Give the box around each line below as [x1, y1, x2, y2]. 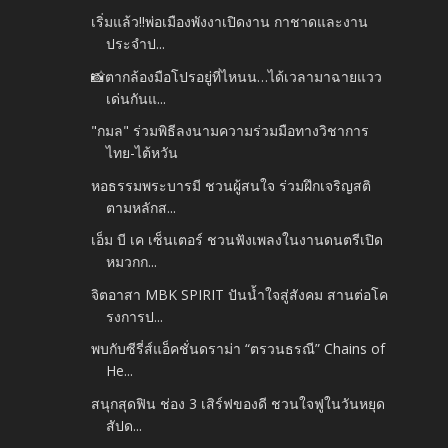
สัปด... [106, 415, 143, 435]
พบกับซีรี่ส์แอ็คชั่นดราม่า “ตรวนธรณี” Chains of [91, 339, 386, 359]
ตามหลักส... [106, 197, 177, 217]
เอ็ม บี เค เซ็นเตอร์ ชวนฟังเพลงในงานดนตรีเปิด [91, 230, 384, 250]
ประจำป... [106, 34, 166, 54]
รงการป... [106, 306, 164, 326]
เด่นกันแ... [106, 88, 167, 108]
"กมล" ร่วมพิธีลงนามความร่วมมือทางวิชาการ [91, 121, 370, 141]
